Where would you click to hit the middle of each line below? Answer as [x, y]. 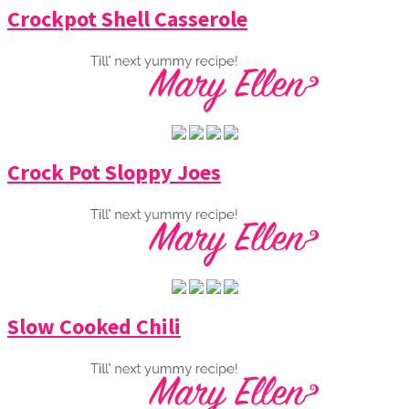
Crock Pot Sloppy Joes [114, 173]
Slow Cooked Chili [94, 327]
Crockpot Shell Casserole [127, 18]
